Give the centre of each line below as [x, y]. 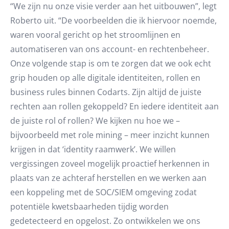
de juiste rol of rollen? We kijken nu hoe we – [95, 120]
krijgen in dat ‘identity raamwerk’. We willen [93, 149]
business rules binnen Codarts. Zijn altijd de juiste [106, 92]
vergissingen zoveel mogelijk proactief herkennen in [110, 163]
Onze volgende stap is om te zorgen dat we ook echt [111, 63]
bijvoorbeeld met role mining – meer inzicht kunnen [110, 135]
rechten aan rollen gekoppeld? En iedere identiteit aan [114, 106]
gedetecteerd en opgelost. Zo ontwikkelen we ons [105, 221]
